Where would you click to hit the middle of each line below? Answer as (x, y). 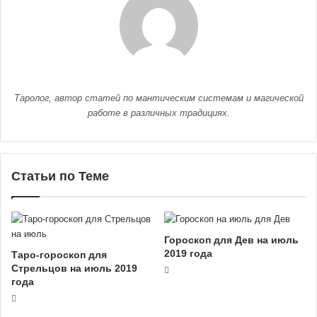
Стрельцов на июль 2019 (74, 268)
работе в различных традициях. (158, 113)
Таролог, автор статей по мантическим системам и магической (158, 98)
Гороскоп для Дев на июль (231, 240)
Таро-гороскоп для (59, 255)
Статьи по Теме (60, 176)
